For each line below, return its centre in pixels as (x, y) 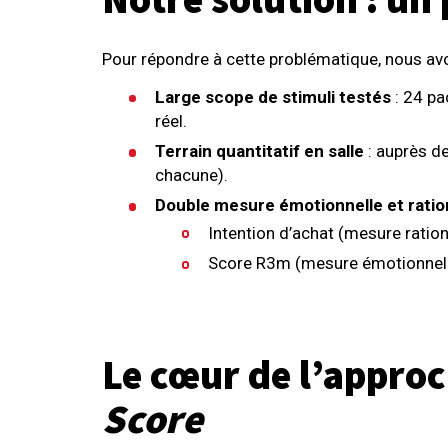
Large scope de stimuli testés (273, 96)
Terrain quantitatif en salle (262, 150)
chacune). (192, 174)
